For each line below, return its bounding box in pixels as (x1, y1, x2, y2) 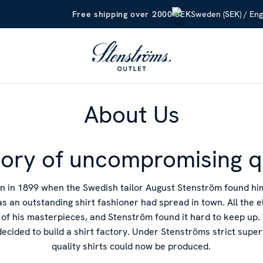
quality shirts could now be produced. (52, 240, 211, 252)
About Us (83, 99, 180, 130)
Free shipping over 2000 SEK (72, 9, 191, 19)
